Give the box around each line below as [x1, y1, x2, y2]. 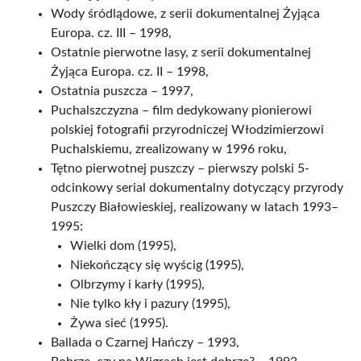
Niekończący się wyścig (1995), [70, 259, 244, 272]
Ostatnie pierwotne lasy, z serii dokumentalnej [51, 46, 311, 59]
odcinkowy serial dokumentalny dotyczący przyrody [51, 181, 343, 194]
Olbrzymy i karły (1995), [70, 278, 205, 291]
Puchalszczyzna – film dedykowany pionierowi [51, 104, 312, 117]
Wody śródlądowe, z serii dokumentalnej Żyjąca [51, 7, 320, 20]
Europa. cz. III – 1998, [51, 27, 172, 39]
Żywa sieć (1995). [70, 317, 168, 330]
